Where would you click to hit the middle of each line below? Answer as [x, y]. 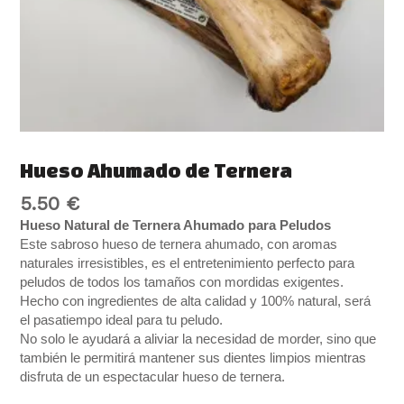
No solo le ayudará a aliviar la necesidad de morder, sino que [198, 340]
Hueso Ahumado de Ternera [156, 170]
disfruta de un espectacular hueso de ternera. [153, 377]
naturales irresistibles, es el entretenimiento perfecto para [188, 264]
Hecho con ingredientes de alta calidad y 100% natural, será [196, 302]
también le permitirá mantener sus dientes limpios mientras [193, 358]
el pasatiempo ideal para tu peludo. [122, 321]
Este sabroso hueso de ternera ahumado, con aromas [179, 245]
